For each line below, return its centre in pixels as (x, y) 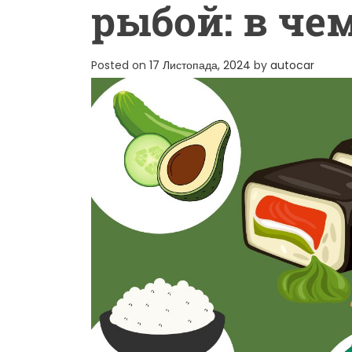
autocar (292, 65)
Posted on (120, 65)
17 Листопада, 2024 (200, 65)
